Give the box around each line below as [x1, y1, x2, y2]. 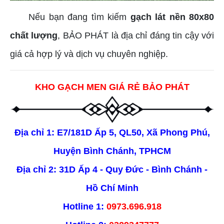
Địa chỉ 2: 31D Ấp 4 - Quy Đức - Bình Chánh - [16, 164, 207, 174]
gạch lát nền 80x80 [130, 12, 214, 22]
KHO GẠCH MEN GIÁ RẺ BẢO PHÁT [34, 82, 189, 92]
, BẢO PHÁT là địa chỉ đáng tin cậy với [57, 30, 214, 41]
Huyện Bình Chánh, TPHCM [53, 145, 171, 156]
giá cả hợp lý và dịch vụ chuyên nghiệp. [10, 49, 168, 59]
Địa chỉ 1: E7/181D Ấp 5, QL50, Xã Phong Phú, [14, 127, 210, 137]
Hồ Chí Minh [85, 182, 138, 193]
